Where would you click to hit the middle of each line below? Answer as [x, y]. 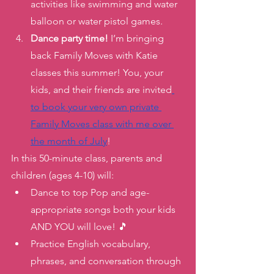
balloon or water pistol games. [98, 21]
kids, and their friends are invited [101, 90]
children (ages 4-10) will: [64, 175]
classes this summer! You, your [98, 72]
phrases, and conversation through [107, 261]
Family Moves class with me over [102, 124]
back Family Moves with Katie [95, 55]
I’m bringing [137, 38]
